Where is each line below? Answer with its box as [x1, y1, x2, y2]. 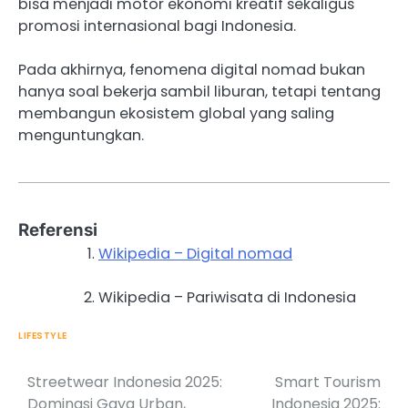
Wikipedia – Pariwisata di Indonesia [98, 287, 356, 309]
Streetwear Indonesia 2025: [27, 372, 222, 393]
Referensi [18, 219, 97, 241]
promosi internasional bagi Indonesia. [18, 15, 296, 37]
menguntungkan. [18, 125, 144, 147]
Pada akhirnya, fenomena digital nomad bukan [18, 59, 365, 81]
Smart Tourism [275, 372, 381, 393]
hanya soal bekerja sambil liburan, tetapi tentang [18, 81, 381, 103]
